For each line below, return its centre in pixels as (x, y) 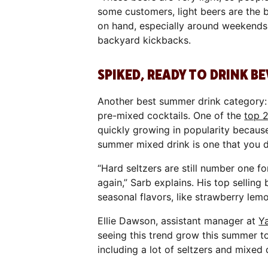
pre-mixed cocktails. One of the (171, 115)
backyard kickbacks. (144, 40)
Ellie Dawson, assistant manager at (178, 220)
